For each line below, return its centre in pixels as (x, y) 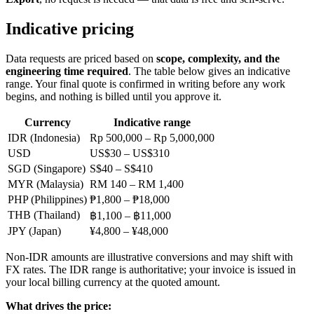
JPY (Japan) (34, 231)
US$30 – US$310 (130, 153)
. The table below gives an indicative (209, 71)
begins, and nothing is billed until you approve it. (114, 96)
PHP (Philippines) (47, 199)
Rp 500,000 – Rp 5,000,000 (152, 137)
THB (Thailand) (44, 214)
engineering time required (67, 71)
